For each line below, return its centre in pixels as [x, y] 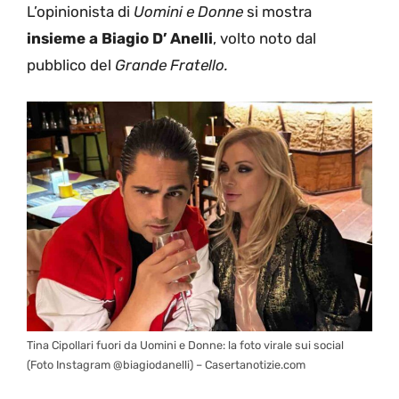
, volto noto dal [265, 39]
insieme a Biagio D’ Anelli [120, 39]
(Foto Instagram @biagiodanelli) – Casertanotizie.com [166, 365]
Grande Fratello [170, 65]
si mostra [279, 12]
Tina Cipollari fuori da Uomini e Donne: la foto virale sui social [185, 346]
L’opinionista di [80, 12]
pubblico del [71, 65]
